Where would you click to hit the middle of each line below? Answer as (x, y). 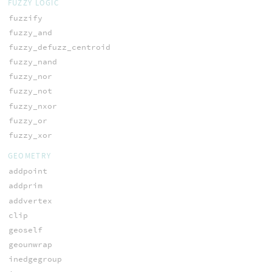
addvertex (30, 200)
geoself (25, 230)
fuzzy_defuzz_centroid (59, 47)
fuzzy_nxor (32, 106)
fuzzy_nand (32, 62)
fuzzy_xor (30, 135)
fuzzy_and (30, 32)
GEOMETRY (29, 156)
